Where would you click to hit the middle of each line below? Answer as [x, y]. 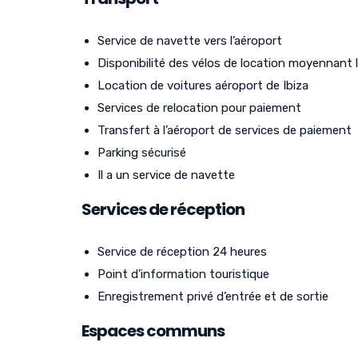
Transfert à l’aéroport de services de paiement [225, 130]
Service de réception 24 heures [182, 251]
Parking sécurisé [142, 152]
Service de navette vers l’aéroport [190, 40]
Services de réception [163, 209]
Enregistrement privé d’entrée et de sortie [213, 296]
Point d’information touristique [183, 274]
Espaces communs [153, 330]
